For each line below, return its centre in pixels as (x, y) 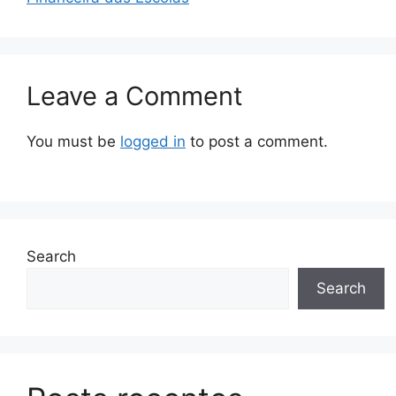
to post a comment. (257, 141)
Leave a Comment (135, 95)
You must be (73, 141)
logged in (153, 141)
